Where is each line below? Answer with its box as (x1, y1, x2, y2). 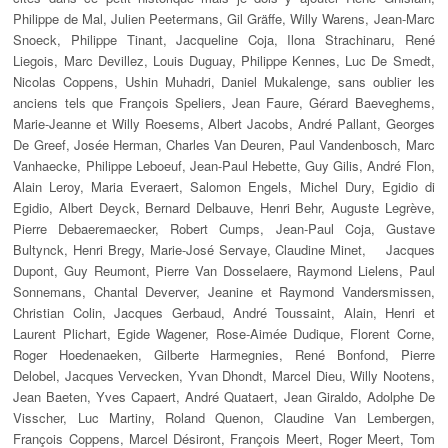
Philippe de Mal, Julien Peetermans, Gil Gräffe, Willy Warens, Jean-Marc (13, 9, 435, 29)
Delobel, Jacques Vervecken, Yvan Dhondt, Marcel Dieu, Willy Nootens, (13, 366, 435, 386)
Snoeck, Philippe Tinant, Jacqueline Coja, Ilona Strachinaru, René (13, 30, 435, 50)
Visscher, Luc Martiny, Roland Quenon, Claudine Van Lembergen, (13, 408, 435, 428)
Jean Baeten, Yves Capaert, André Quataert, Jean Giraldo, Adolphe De (13, 387, 435, 407)
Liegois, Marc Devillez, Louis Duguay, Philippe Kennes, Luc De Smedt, (13, 51, 435, 71)
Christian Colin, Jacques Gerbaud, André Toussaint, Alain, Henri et (13, 303, 435, 323)
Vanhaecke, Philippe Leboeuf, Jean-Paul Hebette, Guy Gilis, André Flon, (13, 156, 435, 176)
